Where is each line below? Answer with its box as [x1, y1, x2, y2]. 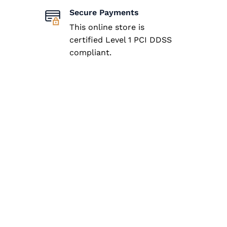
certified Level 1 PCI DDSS [69, 34, 172, 45]
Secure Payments [69, 7, 139, 17]
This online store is [69, 22, 144, 32]
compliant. [69, 47, 114, 57]
